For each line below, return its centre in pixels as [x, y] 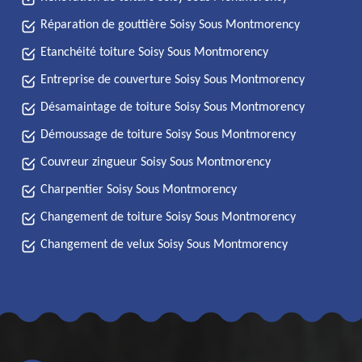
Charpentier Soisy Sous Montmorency [139, 190]
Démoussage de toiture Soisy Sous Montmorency [168, 135]
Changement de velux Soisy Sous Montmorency [164, 245]
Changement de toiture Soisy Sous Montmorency [168, 217]
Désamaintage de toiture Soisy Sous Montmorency [173, 107]
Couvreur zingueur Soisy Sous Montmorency [156, 162]
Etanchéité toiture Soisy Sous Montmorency [154, 53]
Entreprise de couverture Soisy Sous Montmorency [173, 80]
